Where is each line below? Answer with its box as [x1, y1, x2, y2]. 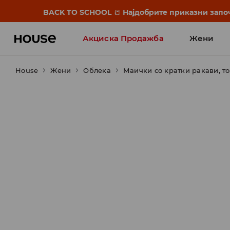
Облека [83, 66, 111, 74]
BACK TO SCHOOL [43, 8, 114, 17]
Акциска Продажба [83, 33, 164, 43]
